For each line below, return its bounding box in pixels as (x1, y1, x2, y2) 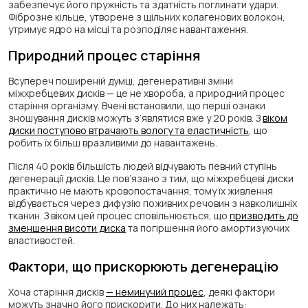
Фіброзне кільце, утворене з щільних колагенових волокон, (8, 10, 285, 24)
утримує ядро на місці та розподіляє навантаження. (8, 23, 248, 36)
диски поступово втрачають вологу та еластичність (8, 124, 249, 137)
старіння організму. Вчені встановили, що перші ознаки (8, 99, 265, 113)
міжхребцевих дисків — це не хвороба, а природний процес (8, 87, 285, 100)
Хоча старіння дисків (8, 285, 106, 299)
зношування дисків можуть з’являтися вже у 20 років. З (8, 111, 263, 125)
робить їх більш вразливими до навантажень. (8, 136, 217, 150)
